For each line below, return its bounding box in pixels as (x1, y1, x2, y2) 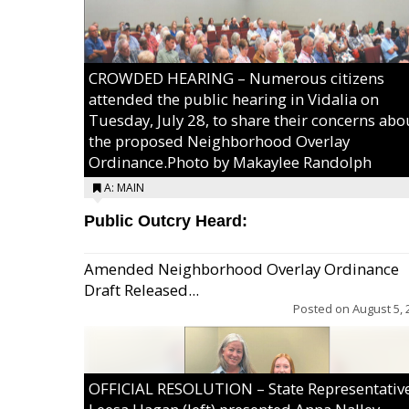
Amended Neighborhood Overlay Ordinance (84, 258, 399, 279)
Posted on (293, 300, 352, 317)
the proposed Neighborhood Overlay (89, 131, 350, 152)
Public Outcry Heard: (84, 212, 247, 230)
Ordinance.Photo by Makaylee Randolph (89, 152, 372, 173)
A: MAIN (104, 180, 144, 195)
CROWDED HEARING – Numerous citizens (89, 68, 384, 89)
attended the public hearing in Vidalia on (89, 89, 379, 110)
